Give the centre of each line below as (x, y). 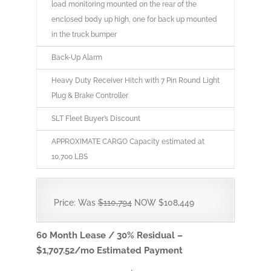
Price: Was (76, 203)
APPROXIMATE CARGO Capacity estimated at (128, 142)
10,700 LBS (69, 157)
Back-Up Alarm (77, 58)
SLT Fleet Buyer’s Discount (96, 119)
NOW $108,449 (163, 203)
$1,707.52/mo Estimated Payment (109, 251)
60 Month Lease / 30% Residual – (109, 236)
